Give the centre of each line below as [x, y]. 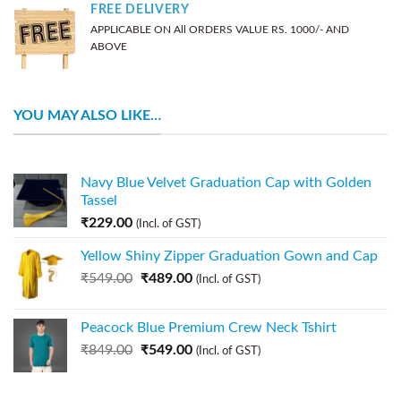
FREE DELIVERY [140, 9]
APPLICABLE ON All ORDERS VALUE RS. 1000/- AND [220, 30]
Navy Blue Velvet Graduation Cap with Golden [226, 183]
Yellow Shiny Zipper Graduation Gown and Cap [229, 256]
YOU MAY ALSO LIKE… [87, 115]
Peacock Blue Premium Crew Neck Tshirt [209, 328]
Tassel [99, 201]
